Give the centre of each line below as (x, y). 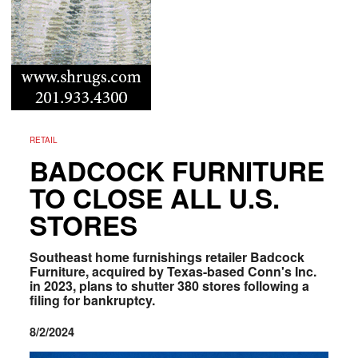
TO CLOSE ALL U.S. (154, 197)
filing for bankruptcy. (95, 300)
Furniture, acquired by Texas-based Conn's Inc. (173, 271)
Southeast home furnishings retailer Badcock (167, 257)
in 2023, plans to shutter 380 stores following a (169, 285)
